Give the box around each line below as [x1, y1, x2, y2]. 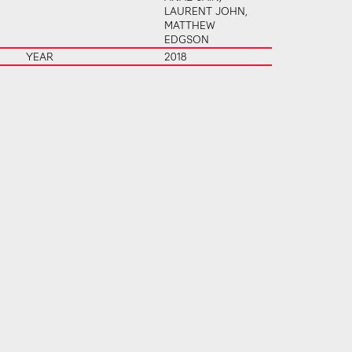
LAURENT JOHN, [164, 3, 248, 17]
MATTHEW [164, 17, 216, 31]
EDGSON [164, 31, 210, 46]
